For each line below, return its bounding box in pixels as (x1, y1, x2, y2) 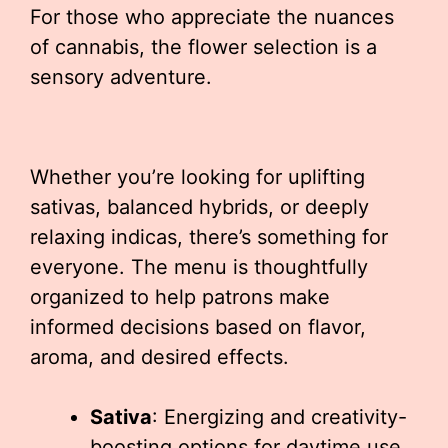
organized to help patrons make (30, 284, 330, 309)
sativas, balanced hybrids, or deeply (30, 194, 369, 219)
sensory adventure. (30, 64, 212, 89)
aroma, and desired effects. (30, 344, 289, 369)
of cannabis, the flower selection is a (30, 34, 377, 59)
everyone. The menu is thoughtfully (30, 254, 368, 279)
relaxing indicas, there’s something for (30, 224, 388, 249)
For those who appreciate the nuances (30, 4, 394, 29)
